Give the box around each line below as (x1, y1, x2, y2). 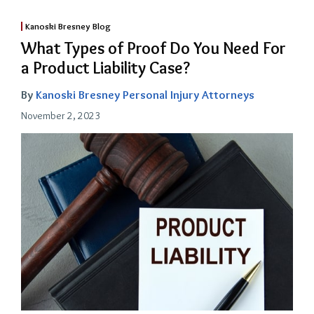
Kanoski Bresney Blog (25, 20, 111, 32)
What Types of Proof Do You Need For (21, 38, 286, 59)
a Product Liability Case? (21, 57, 190, 78)
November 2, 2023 (21, 109, 100, 123)
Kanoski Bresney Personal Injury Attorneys (36, 88, 254, 102)
